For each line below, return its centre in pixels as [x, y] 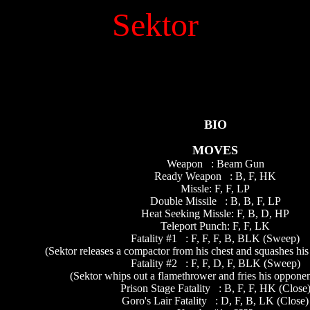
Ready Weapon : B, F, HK [215, 176]
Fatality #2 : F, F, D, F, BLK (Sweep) [215, 263]
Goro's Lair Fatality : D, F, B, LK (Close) [215, 301]
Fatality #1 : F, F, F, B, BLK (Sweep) [215, 238]
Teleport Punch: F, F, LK [215, 226]
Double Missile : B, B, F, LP [215, 201]
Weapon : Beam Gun [215, 164]
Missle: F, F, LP [215, 189]
